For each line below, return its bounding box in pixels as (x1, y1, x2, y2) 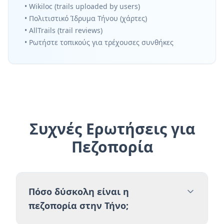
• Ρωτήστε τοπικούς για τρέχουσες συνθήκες (24, 37, 173, 47)
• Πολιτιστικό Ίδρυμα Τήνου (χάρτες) (24, 13, 147, 23)
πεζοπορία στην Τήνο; (28, 199, 128, 211)
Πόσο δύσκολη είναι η (28, 185, 129, 197)
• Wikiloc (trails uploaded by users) (24, 1, 140, 11)
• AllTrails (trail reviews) (24, 25, 102, 35)
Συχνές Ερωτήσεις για (29, 118, 195, 139)
